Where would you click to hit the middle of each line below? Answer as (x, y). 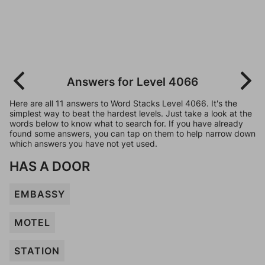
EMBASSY (40, 194)
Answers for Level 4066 (132, 82)
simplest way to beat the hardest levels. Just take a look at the (131, 113)
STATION (37, 251)
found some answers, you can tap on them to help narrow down (132, 133)
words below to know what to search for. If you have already (126, 123)
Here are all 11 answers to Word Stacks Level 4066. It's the (123, 103)
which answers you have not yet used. (83, 143)
